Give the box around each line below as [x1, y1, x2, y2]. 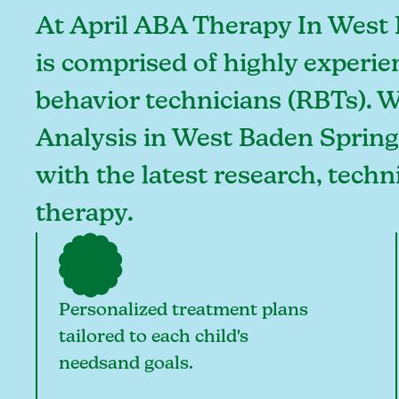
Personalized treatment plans [58, 300, 308, 320]
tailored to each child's [58, 327, 248, 346]
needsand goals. [58, 354, 193, 373]
